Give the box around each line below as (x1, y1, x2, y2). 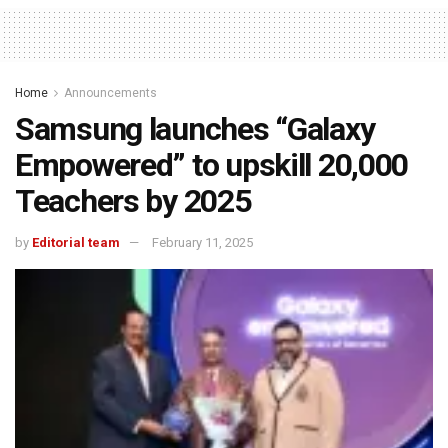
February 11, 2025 (152, 234, 253, 250)
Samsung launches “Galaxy (15, 110, 375, 149)
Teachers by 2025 (15, 182, 251, 221)
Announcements (64, 86, 157, 101)
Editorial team (32, 234, 120, 250)
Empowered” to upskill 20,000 (15, 146, 409, 185)
